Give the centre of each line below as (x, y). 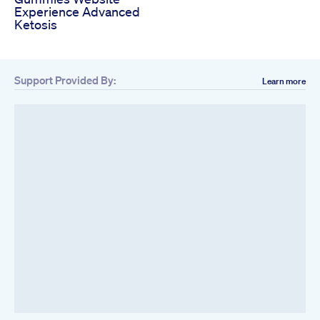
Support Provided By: (65, 80)
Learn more (284, 81)
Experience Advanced (77, 11)
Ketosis (36, 24)
